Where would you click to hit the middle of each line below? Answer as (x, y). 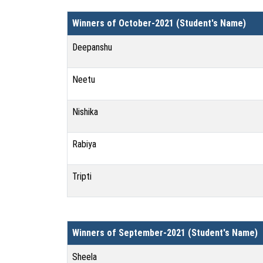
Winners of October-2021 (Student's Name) (159, 23)
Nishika (85, 112)
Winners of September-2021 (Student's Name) (165, 233)
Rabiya (84, 144)
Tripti (82, 176)
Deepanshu (92, 47)
